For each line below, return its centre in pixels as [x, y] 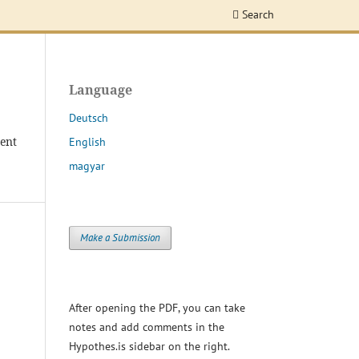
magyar [87, 166]
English [87, 142]
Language [101, 90]
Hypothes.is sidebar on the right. [149, 346]
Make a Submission [121, 237]
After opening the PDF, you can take [157, 307]
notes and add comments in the [147, 327]
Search [256, 15]
